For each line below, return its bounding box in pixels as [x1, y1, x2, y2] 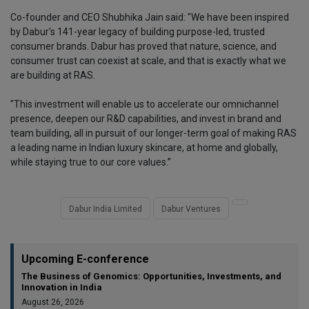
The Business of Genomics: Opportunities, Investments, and [21, 270, 281, 281]
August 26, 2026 [21, 297, 84, 307]
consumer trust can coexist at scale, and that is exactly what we [10, 54, 286, 66]
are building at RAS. [10, 69, 97, 81]
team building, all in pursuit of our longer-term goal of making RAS [10, 127, 297, 139]
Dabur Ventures [161, 203, 221, 214]
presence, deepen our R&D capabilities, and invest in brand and [10, 112, 281, 124]
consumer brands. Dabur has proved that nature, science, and [10, 40, 277, 52]
